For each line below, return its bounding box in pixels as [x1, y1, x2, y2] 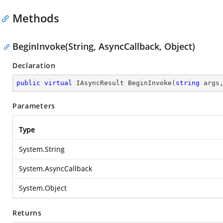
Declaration [12, 61, 56, 70]
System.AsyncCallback [19, 164, 92, 173]
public [16, 79, 40, 87]
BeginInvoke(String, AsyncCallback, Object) [12, 40, 195, 52]
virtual [44, 79, 72, 87]
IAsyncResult [72, 79, 128, 87]
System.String [19, 144, 65, 154]
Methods [12, 10, 59, 25]
